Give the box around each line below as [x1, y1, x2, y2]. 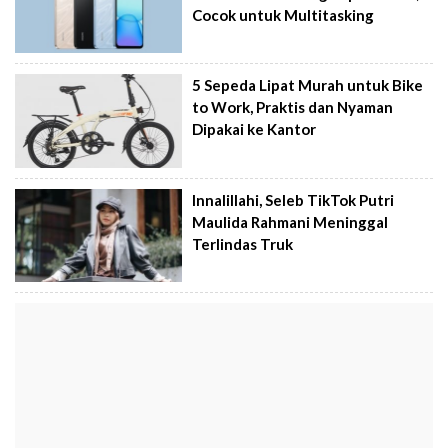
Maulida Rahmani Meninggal [192, 212, 389, 231]
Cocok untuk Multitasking [192, 5, 375, 24]
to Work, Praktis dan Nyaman [192, 98, 394, 117]
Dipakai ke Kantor [192, 120, 317, 139]
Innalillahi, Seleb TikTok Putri [192, 190, 395, 209]
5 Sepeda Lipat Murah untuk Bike [192, 76, 424, 95]
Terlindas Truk [192, 234, 294, 253]
